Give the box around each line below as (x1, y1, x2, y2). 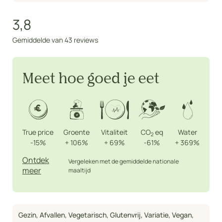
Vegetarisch (68, 210, 107, 220)
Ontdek (22, 155, 49, 166)
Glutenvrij (110, 210, 141, 220)
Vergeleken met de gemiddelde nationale (68, 157, 179, 166)
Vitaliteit (101, 127, 128, 137)
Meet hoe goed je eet (22, 72, 160, 87)
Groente (63, 127, 90, 137)
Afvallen (40, 210, 65, 220)
